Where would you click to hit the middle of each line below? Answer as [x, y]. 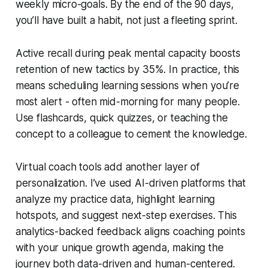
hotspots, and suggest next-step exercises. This [126, 215]
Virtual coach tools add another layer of [107, 167]
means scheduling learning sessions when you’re [127, 85]
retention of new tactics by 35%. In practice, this [127, 69]
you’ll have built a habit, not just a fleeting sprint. [126, 20]
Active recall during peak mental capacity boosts [128, 53]
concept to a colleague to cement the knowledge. [131, 134]
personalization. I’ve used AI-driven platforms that [131, 183]
